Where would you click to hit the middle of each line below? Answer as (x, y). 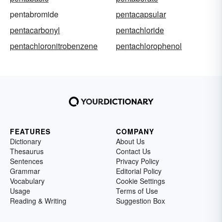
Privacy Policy (138, 161)
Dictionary (26, 141)
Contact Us (133, 151)
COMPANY (135, 132)
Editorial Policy (139, 171)
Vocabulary (27, 181)
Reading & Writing (38, 201)
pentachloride (140, 30)
